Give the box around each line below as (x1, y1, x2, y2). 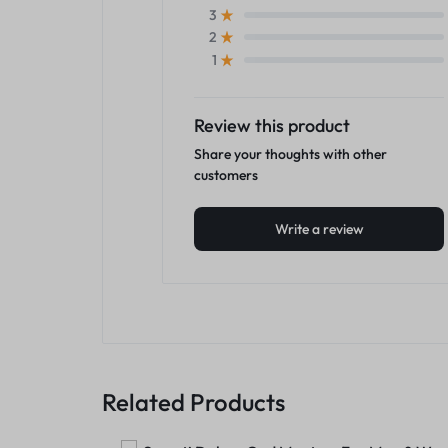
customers (194, 165, 258, 184)
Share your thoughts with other (194, 144, 387, 163)
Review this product (194, 113, 350, 137)
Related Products (102, 386, 285, 417)
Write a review (274, 219, 364, 238)
